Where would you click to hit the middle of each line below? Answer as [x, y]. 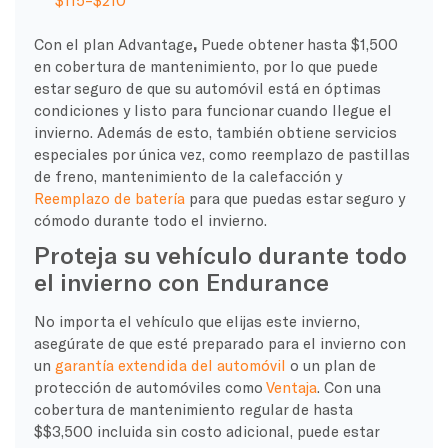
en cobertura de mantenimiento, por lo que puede [205, 65]
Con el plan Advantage [113, 43]
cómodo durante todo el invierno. [150, 219]
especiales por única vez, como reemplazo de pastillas [221, 153]
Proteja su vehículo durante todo [220, 254]
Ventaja [291, 386]
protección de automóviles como [149, 386]
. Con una [348, 386]
